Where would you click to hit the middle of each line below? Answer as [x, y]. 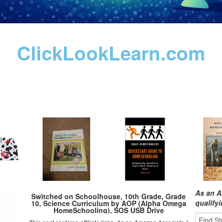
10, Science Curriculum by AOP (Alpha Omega [109, 203]
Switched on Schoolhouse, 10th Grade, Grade [109, 196]
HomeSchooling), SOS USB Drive [109, 210]
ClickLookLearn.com [111, 53]
